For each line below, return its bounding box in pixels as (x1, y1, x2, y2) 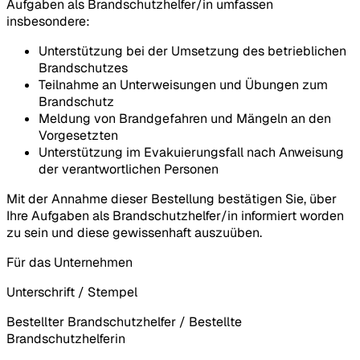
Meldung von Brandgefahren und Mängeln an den (39, 109, 331, 127)
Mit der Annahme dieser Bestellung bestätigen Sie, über (6, 190, 337, 207)
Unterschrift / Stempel (6, 283, 137, 301)
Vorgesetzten (39, 126, 118, 144)
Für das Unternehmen (6, 253, 133, 271)
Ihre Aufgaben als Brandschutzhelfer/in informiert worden (6, 207, 344, 224)
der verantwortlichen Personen (39, 160, 219, 178)
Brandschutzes (39, 59, 128, 76)
